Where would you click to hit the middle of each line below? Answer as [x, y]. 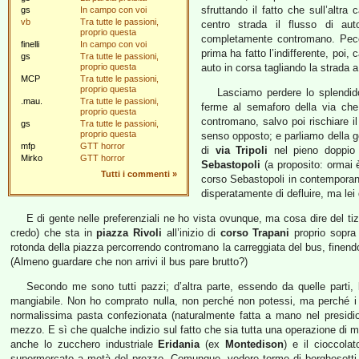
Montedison [255, 344]
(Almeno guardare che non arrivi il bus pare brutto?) [129, 262]
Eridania [179, 344]
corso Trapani [255, 233]
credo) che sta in [54, 233]
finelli [30, 44]
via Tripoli [242, 150]
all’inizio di [191, 233]
